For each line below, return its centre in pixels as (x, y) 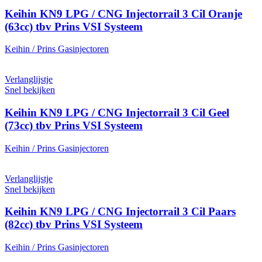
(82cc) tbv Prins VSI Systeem (74, 225)
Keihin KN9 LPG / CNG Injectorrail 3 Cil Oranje (123, 13)
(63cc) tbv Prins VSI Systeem (74, 26)
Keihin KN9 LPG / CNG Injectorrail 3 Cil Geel (117, 113)
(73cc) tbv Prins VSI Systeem (74, 125)
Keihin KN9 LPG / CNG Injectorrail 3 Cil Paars (120, 212)
